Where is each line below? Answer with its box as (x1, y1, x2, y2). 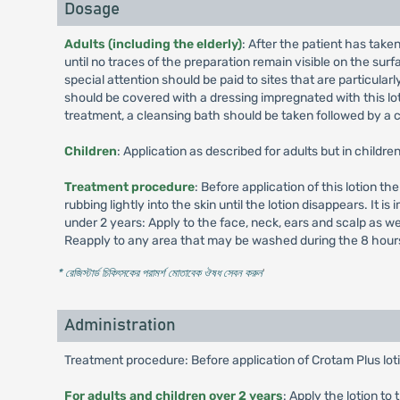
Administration (63, 317, 176, 334)
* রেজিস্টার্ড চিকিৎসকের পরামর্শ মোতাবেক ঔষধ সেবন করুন (56, 266, 262, 279)
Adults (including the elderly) (63, 37, 242, 52)
